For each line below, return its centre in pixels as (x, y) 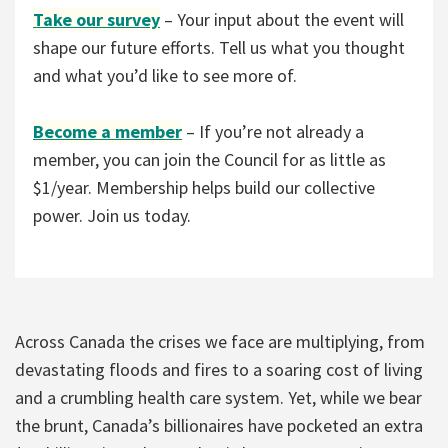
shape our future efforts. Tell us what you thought (219, 47)
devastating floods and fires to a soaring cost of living (219, 369)
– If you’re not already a (275, 131)
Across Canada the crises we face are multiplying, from (220, 341)
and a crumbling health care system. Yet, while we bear (218, 397)
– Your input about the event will (282, 19)
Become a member (107, 131)
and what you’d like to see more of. (167, 75)
